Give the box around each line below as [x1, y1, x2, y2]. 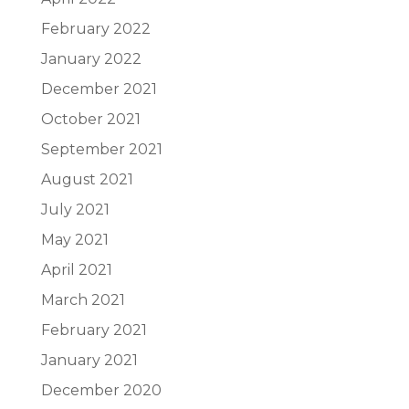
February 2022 [40, 20, 151, 37]
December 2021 [40, 80, 157, 98]
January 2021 [40, 351, 138, 369]
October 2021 [40, 110, 141, 128]
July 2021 [40, 201, 110, 218]
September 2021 [40, 141, 163, 158]
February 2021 [40, 321, 147, 339]
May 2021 [40, 231, 109, 248]
